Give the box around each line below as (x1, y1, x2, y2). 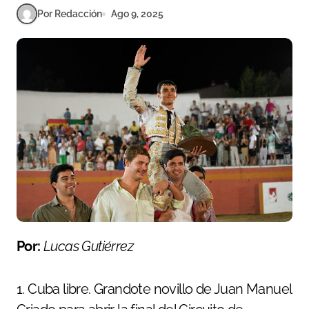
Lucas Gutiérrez (43, 237, 134, 255)
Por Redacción (37, 8, 102, 19)
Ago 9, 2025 (111, 8, 163, 19)
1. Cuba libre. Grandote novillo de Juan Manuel (17, 280, 292, 297)
